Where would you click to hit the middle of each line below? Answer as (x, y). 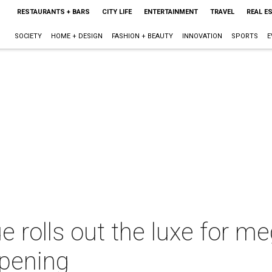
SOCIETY (28, 36)
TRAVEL (222, 12)
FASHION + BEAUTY (142, 36)
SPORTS (244, 36)
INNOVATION (202, 36)
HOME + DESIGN (76, 36)
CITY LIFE (117, 12)
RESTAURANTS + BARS (53, 12)
